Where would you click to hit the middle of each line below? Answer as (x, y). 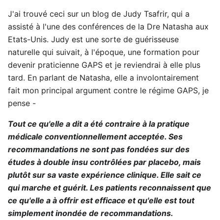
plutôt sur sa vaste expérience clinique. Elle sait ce (105, 175)
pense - (22, 103)
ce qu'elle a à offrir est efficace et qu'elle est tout (101, 200)
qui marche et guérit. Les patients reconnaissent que (110, 188)
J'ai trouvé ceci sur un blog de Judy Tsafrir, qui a (99, 14)
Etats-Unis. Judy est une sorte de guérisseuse (93, 39)
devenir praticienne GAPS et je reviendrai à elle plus (104, 65)
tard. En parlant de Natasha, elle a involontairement (103, 78)
